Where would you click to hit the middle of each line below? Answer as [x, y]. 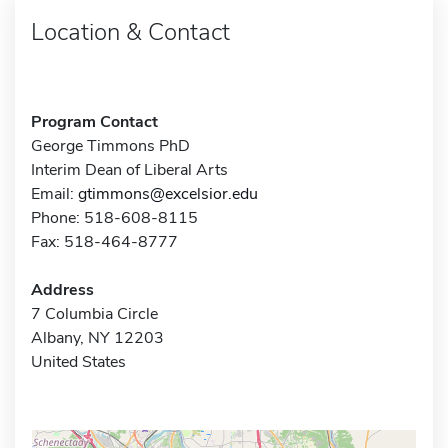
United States [78, 361]
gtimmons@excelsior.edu [168, 193]
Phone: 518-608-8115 [114, 217]
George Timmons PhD [110, 145]
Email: [54, 193]
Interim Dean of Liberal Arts [129, 169]
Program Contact [94, 121]
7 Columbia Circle [94, 313]
